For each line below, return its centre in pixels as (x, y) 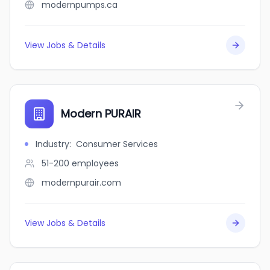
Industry (52, 144)
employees (95, 163)
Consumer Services (117, 144)
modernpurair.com (81, 183)
